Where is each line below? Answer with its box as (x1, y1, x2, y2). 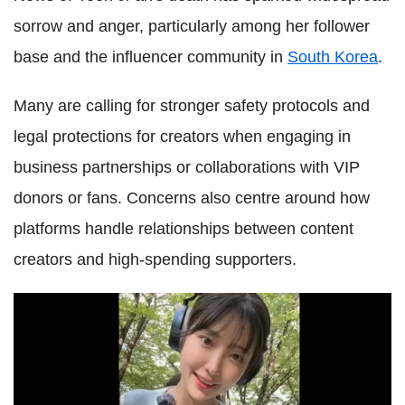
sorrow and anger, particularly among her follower (14, 16, 370, 35)
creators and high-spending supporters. (14, 250, 297, 268)
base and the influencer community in (14, 47, 287, 66)
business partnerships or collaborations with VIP (14, 157, 360, 176)
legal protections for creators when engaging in (14, 127, 351, 146)
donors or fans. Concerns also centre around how (14, 188, 370, 207)
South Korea (287, 47, 378, 66)
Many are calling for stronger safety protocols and (14, 96, 370, 115)
